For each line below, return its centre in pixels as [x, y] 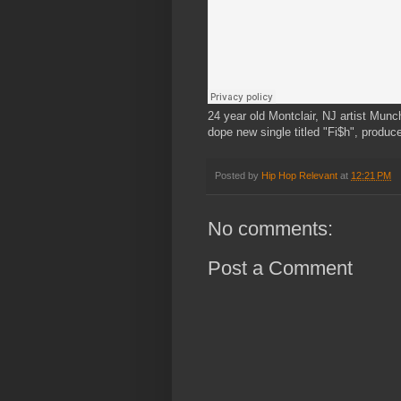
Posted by [238, 176]
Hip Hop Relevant [299, 176]
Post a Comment [280, 269]
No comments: [270, 229]
